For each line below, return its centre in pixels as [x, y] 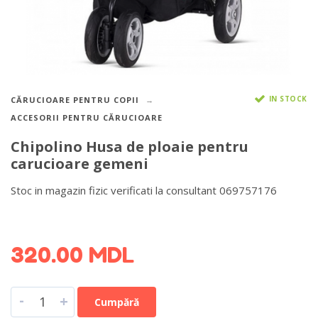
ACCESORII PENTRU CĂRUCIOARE [87, 118]
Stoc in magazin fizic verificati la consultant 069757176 [144, 190]
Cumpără [117, 302]
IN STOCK [288, 98]
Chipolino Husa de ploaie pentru [130, 146]
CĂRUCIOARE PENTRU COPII [75, 100]
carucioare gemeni [79, 163]
